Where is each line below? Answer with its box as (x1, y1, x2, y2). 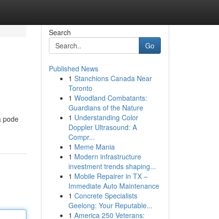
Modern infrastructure (74, 152, 141, 161)
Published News (48, 64, 98, 73)
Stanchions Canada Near (74, 73, 152, 83)
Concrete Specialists (74, 191, 137, 200)
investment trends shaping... (68, 161, 156, 171)
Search (48, 27, 71, 37)
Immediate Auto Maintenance (68, 181, 159, 191)
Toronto (68, 83, 92, 93)
